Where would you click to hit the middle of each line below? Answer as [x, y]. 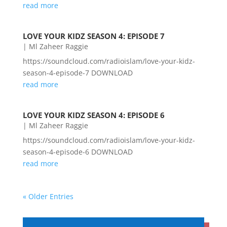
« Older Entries [48, 196]
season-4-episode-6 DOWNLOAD [78, 152]
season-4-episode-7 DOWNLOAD [78, 73]
